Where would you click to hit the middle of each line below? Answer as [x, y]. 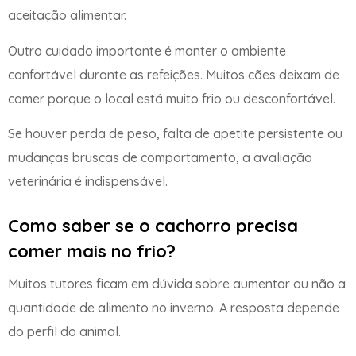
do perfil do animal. [64, 331]
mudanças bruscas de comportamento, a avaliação [160, 158]
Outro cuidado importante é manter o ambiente [147, 50]
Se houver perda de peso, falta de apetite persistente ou [175, 134]
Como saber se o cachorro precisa [153, 225]
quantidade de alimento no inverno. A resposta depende [174, 307]
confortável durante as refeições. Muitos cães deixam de [174, 74]
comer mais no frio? [92, 251]
